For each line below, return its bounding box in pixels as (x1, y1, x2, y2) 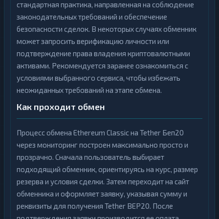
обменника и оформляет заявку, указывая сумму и (17, 189, 187, 198)
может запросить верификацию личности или (17, 37, 169, 45)
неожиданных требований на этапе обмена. (17, 86, 162, 94)
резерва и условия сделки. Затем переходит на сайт (17, 177, 189, 186)
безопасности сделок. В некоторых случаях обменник (17, 24, 197, 33)
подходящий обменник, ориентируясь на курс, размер (17, 165, 198, 174)
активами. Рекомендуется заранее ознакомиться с (17, 61, 188, 70)
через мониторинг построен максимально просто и (17, 140, 188, 149)
